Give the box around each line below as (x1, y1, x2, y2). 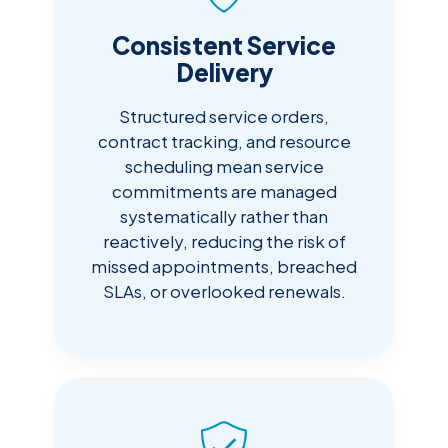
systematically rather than (120, 205, 328, 228)
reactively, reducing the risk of (102, 230, 346, 253)
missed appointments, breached (91, 255, 357, 278)
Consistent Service (112, 30, 336, 61)
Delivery (175, 57, 273, 88)
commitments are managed (111, 180, 337, 203)
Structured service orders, (119, 105, 329, 128)
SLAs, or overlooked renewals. (102, 280, 346, 303)
